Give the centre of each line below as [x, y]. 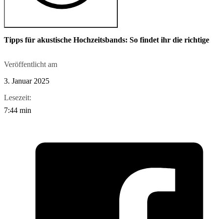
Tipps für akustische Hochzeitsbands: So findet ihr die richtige [107, 40]
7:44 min [18, 110]
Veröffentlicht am [31, 64]
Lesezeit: [18, 98]
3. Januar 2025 [27, 81]
